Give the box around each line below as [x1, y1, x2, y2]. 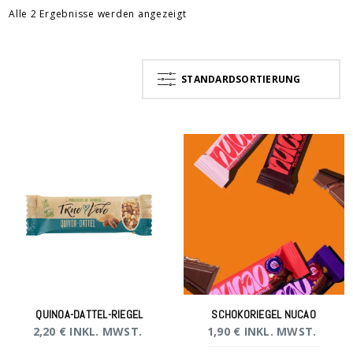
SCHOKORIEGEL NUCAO [211, 307, 316, 322]
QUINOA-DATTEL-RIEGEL [35, 307, 143, 322]
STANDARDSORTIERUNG [181, 72, 301, 87]
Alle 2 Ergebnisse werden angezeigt [9, 7, 187, 21]
